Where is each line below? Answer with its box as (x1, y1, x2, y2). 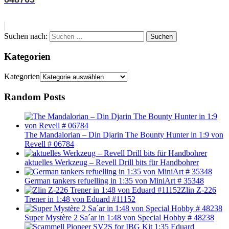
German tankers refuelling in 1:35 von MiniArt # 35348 (25, 176, 204, 186)
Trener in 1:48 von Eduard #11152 (25, 195, 135, 204)
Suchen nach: (4, 31, 48, 40)
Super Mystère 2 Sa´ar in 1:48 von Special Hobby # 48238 (25, 213, 214, 222)
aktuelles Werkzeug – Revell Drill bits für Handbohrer (25, 158, 199, 167)
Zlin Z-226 (181, 186, 216, 195)
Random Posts (4, 91, 65, 102)
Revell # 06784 (25, 140, 74, 149)
